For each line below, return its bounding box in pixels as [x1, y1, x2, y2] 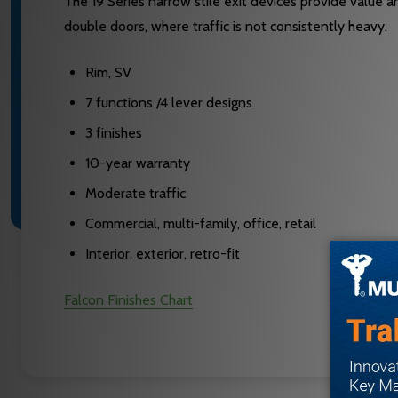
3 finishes [85, 124, 142, 142]
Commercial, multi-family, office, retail [85, 215, 316, 233]
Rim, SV [85, 64, 131, 82]
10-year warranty [85, 155, 197, 172]
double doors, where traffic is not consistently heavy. [64, 18, 387, 36]
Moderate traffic [85, 185, 186, 203]
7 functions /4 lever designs [85, 94, 252, 112]
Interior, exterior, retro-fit [85, 245, 240, 263]
